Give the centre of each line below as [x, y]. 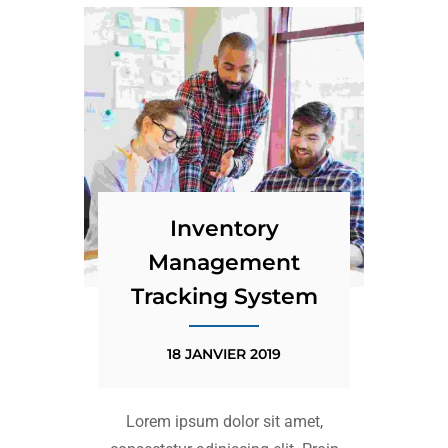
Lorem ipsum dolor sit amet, [224, 421]
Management [224, 262]
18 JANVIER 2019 [224, 354]
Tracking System [224, 296]
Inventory [224, 228]
